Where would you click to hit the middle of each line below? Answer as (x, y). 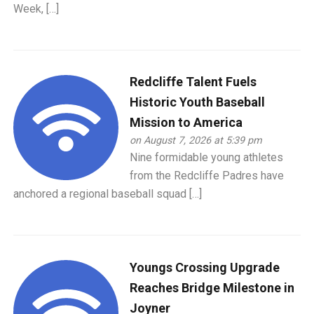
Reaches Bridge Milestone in (212, 287)
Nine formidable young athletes (207, 158)
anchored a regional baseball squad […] (108, 194)
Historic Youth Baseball (198, 102)
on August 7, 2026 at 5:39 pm (196, 141)
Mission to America (186, 123)
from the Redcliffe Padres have (207, 176)
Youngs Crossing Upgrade (205, 267)
